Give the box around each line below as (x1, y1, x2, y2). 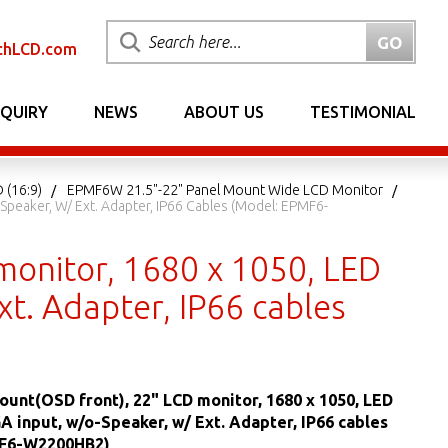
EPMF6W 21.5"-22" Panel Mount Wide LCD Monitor (67, 182, 383, 198)
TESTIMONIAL (310, 103, 416, 121)
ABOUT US (184, 103, 264, 121)
